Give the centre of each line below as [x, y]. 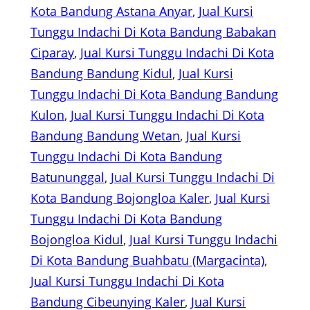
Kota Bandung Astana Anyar [111, 11]
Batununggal [67, 177]
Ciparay [52, 53]
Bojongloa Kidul [77, 240]
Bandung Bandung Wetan [105, 136]
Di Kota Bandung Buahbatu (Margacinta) [147, 261]
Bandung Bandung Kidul [101, 74]
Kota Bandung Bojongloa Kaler [120, 198]
